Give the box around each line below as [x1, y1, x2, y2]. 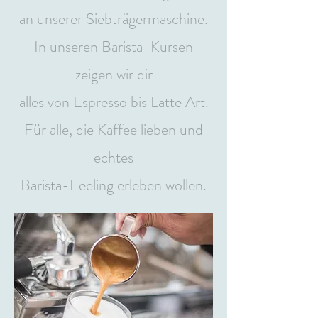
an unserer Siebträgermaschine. [19, 8, 208, 30]
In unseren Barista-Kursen [34, 35, 193, 57]
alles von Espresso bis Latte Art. [18, 91, 209, 113]
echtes [94, 146, 133, 168]
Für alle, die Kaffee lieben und [24, 119, 203, 141]
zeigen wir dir [75, 63, 153, 85]
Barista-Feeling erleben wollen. [21, 174, 207, 196]
